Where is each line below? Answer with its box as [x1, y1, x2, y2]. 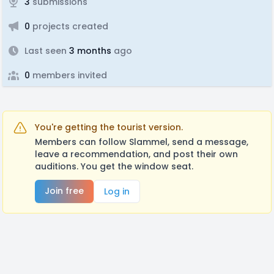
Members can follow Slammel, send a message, [35, 136, 248, 148]
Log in [104, 185, 130, 198]
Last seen [24, 45, 67, 57]
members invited [30, 69, 107, 81]
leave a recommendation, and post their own [35, 148, 238, 160]
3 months [67, 45, 111, 57]
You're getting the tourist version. [35, 121, 183, 133]
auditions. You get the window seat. [35, 160, 193, 172]
